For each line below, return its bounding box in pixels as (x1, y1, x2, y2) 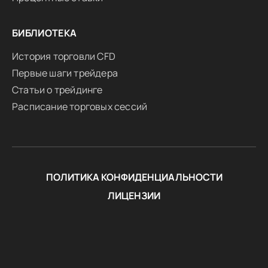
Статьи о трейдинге (12, 83, 103, 96)
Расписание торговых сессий (12, 100, 148, 113)
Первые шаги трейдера (12, 66, 118, 80)
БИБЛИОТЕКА (12, 26, 77, 39)
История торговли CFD (12, 50, 115, 63)
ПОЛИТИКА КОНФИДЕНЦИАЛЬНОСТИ (45, 170, 223, 184)
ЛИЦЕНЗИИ (108, 189, 160, 202)
